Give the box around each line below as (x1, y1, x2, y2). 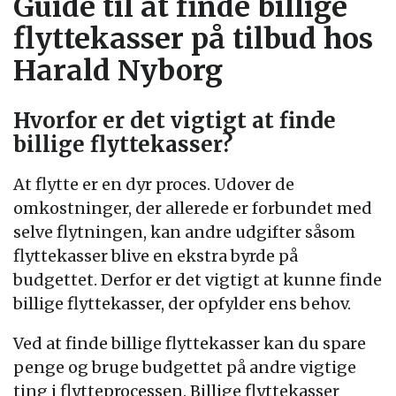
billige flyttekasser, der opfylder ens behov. (13, 293, 351, 314)
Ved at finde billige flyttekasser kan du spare (13, 333, 366, 354)
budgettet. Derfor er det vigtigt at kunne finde (13, 270, 382, 290)
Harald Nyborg (13, 53, 223, 88)
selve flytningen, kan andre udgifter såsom (13, 222, 355, 242)
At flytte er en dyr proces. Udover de (13, 174, 294, 194)
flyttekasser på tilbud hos (13, 21, 373, 57)
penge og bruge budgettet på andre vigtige (13, 357, 356, 377)
